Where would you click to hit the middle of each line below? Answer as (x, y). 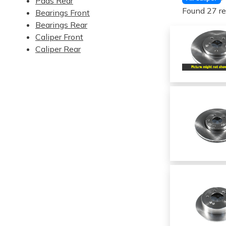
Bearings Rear (61, 25)
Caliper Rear (58, 49)
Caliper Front (59, 37)
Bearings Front (63, 13)
